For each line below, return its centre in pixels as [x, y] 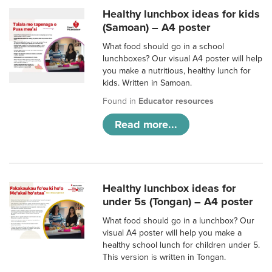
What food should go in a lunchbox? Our [179, 221]
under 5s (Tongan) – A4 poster [178, 202]
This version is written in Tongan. [165, 257]
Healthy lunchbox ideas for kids [182, 14]
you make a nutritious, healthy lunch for [177, 71]
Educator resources [176, 101]
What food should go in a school [164, 47]
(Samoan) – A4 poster [157, 28]
